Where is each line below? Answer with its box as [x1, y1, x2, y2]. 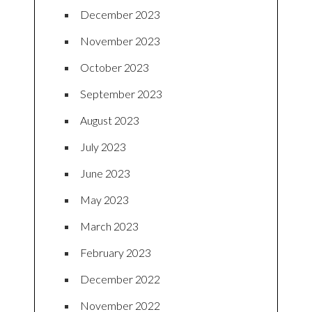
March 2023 [80, 219, 139, 233]
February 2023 [80, 245, 151, 259]
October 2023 [80, 60, 149, 74]
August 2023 [80, 113, 139, 127]
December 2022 [80, 272, 160, 286]
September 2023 [80, 86, 162, 100]
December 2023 [80, 7, 160, 21]
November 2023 [80, 33, 160, 47]
